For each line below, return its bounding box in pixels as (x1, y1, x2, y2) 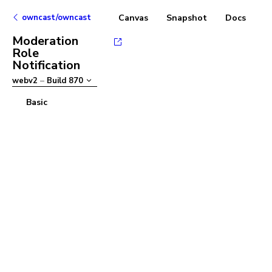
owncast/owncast (21, 12, 91, 23)
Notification (12, 57, 80, 73)
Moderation (12, 33, 78, 49)
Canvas (118, 12, 148, 24)
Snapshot (166, 12, 207, 24)
